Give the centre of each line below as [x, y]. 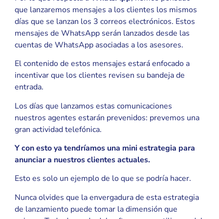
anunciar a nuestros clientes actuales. [82, 160]
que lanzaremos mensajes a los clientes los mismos [106, 10]
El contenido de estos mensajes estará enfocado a [102, 64]
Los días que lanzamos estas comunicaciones [93, 106]
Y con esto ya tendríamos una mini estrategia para [105, 148]
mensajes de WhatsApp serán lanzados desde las [102, 33]
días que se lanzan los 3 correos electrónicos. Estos [105, 21]
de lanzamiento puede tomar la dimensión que [96, 209]
